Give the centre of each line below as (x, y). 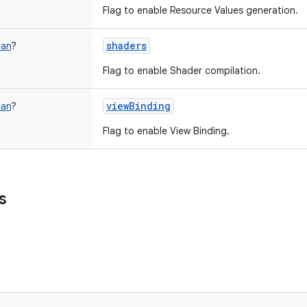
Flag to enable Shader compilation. (182, 71)
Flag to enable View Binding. (166, 131)
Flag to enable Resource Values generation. (200, 10)
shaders (126, 46)
